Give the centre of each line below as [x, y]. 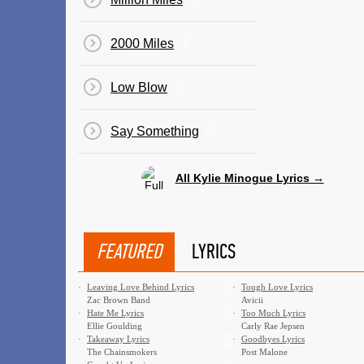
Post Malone [264, 352]
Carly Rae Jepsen [273, 326]
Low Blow [139, 87]
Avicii [252, 300]
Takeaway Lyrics [118, 339]
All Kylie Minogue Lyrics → [249, 178]
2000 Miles [142, 43]
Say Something [155, 131]
